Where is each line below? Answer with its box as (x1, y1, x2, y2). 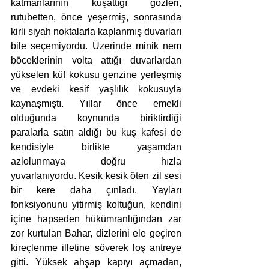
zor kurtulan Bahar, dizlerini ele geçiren (11, 228, 181, 238)
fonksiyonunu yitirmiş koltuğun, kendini (11, 199, 181, 210)
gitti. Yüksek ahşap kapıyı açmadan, (11, 257, 181, 267)
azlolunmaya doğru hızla (11, 156, 181, 166)
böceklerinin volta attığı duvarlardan (11, 55, 181, 65)
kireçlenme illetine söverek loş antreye (11, 243, 181, 253)
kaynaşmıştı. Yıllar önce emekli (11, 98, 181, 109)
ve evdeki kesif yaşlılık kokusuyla (11, 84, 181, 94)
